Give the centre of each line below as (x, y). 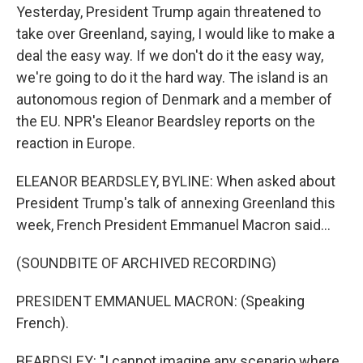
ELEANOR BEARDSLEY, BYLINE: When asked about (176, 181)
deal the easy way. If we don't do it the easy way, (170, 56)
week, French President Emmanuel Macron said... (173, 225)
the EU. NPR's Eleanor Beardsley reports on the (166, 121)
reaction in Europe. (76, 143)
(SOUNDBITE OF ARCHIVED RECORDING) (146, 263)
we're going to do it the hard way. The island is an (172, 77)
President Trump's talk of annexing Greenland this (176, 203)
